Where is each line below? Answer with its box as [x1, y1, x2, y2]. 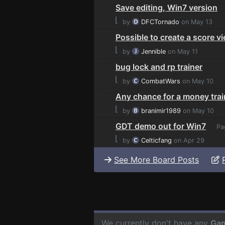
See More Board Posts [114, 154, 199, 165]
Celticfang [141, 136, 172, 144]
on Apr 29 [172, 136, 204, 144]
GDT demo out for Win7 [116, 121, 206, 131]
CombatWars [141, 77, 180, 85]
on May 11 [166, 47, 198, 55]
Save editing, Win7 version [116, 2, 217, 13]
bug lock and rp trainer [116, 61, 202, 72]
